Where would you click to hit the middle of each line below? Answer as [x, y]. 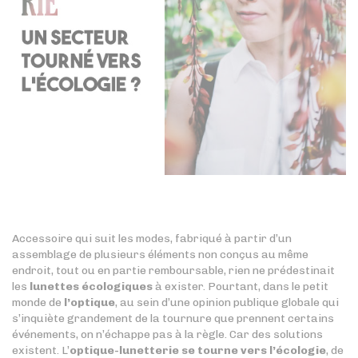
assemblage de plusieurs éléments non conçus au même [160, 255]
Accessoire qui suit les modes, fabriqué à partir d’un [152, 239]
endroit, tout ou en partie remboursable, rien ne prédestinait [173, 270]
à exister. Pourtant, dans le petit [241, 286]
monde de [38, 302]
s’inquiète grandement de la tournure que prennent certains [173, 318]
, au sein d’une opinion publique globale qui [227, 302]
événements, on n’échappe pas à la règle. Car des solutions [167, 334]
